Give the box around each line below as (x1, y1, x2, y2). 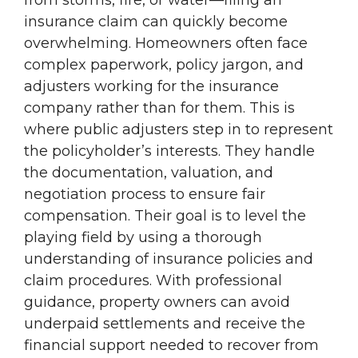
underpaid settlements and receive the (24, 315, 305, 333)
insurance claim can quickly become (24, 13, 288, 31)
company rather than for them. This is (24, 99, 295, 117)
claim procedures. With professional (24, 272, 282, 290)
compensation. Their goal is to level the (24, 207, 306, 225)
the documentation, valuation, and (24, 164, 273, 182)
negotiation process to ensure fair (24, 185, 265, 204)
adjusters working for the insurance (24, 78, 279, 96)
